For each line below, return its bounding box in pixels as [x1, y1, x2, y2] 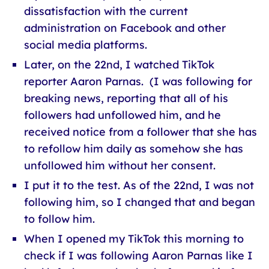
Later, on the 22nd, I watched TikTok [24, 58, 214, 71]
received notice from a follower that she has [24, 125, 257, 139]
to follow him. [24, 212, 95, 226]
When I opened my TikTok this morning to [24, 232, 244, 246]
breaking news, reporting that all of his [24, 91, 228, 105]
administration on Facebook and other [24, 21, 226, 35]
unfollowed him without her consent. [24, 159, 216, 172]
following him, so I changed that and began [24, 195, 255, 209]
